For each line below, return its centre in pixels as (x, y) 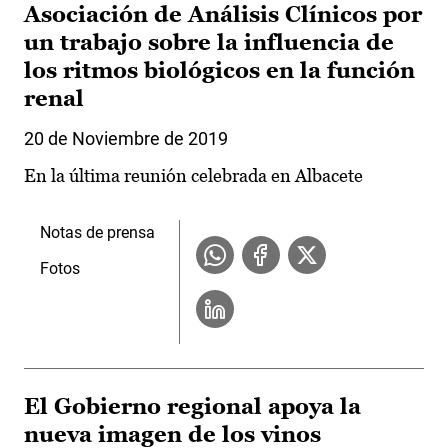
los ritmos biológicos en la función (219, 71)
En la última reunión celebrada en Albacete (193, 176)
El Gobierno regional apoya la (192, 407)
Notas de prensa (97, 233)
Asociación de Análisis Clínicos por (223, 15)
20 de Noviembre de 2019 (126, 139)
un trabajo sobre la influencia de (209, 43)
